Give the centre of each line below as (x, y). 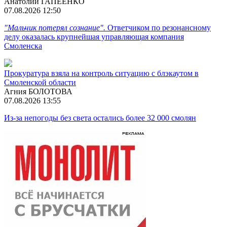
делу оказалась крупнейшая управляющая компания (94, 36)
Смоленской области (40, 82)
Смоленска (23, 46)
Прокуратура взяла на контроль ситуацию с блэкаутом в (101, 73)
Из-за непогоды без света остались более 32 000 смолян (100, 118)
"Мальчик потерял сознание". (55, 27)
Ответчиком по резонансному (158, 27)
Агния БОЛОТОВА (38, 91)
